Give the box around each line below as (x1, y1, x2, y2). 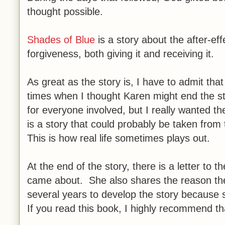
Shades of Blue (27, 34, 98, 45)
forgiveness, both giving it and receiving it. (27, 48, 214, 59)
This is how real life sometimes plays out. (27, 133, 210, 144)
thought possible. (27, 6, 103, 17)
